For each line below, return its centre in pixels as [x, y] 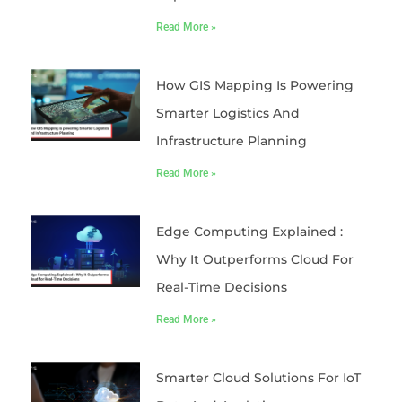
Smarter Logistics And [227, 114]
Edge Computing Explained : [249, 232]
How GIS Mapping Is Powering [254, 86]
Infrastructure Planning [231, 141]
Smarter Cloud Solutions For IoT [258, 378]
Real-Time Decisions [221, 288]
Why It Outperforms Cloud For [254, 260]
